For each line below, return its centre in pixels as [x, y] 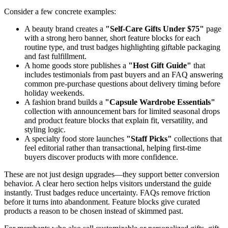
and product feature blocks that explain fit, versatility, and [116, 121]
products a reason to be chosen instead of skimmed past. [94, 211]
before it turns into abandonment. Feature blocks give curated [102, 202]
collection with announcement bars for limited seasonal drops [122, 111]
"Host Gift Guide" [160, 66]
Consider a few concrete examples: [60, 12]
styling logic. [45, 130]
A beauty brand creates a [65, 29]
